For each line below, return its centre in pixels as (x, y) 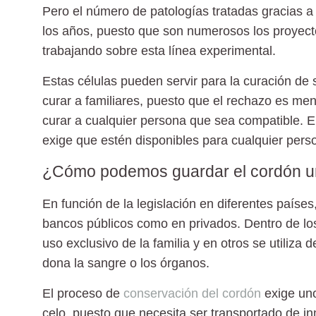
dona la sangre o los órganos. (126, 263)
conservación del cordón (192, 293)
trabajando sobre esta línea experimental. (159, 51)
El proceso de (83, 293)
